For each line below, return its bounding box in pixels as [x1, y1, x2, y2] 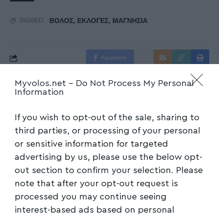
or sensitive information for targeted [15, 139, 168, 148]
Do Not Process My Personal [76, 79, 194, 88]
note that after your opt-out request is [15, 179, 178, 188]
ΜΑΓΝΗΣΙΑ [112, 17, 148, 25]
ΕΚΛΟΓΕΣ [77, 17, 109, 25]
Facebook [101, 55, 127, 61]
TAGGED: [19, 17, 44, 24]
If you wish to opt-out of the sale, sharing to [15, 113, 199, 122]
